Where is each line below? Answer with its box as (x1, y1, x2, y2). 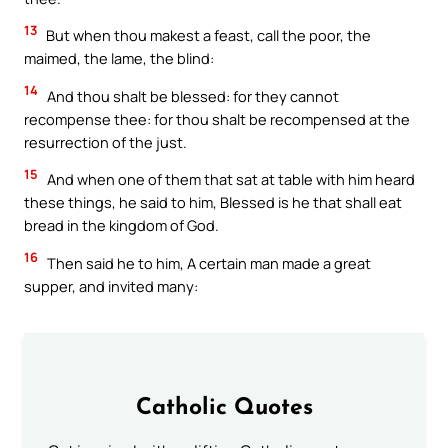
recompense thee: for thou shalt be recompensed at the (24, 108, 410, 129)
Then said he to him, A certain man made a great (44, 252, 371, 273)
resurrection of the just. (24, 131, 187, 152)
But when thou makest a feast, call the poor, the (43, 25, 371, 46)
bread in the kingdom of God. (24, 215, 219, 236)
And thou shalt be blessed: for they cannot (44, 85, 339, 106)
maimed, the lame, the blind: (24, 48, 214, 69)
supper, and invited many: (24, 275, 198, 296)
